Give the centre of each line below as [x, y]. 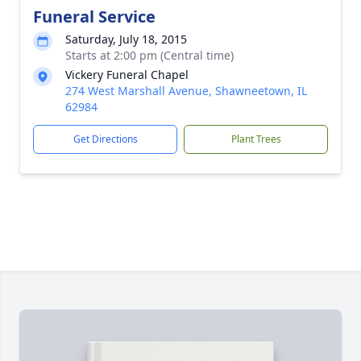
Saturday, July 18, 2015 [126, 39]
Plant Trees [256, 139]
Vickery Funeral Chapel [127, 75]
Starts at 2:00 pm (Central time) [149, 55]
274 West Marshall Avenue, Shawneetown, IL [186, 91]
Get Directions [105, 139]
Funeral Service [94, 17]
